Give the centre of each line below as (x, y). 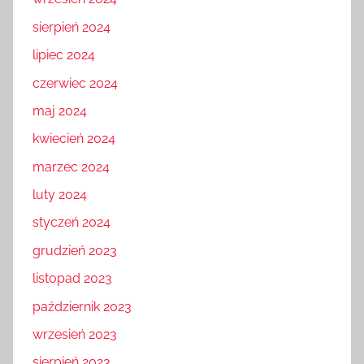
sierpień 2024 (71, 27)
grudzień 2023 (75, 250)
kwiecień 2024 (74, 139)
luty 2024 (60, 195)
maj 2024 (60, 110)
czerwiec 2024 (75, 83)
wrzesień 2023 (75, 334)
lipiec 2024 (64, 55)
